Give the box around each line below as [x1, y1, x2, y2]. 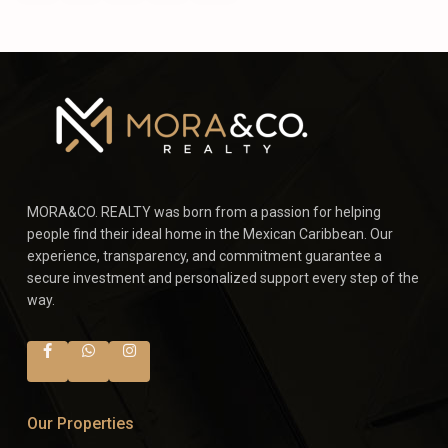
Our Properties [27, 413, 134, 433]
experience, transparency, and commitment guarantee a [27, 247, 382, 264]
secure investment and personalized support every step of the [27, 269, 419, 286]
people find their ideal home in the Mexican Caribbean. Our [27, 225, 393, 242]
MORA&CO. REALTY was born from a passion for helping [27, 203, 381, 220]
